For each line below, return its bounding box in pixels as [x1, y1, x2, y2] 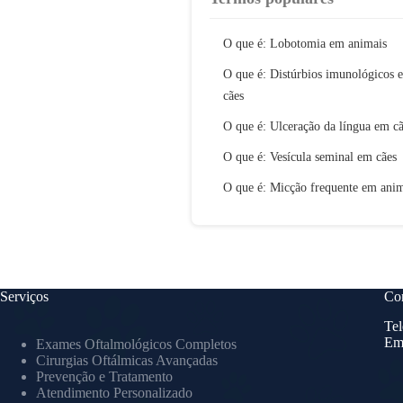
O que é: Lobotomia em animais [223, 36, 387, 50]
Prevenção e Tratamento [36, 369, 173, 384]
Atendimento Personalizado [36, 385, 193, 400]
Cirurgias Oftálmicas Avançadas [36, 353, 218, 368]
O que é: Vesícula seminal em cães [223, 149, 397, 164]
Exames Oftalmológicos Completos [36, 336, 237, 352]
